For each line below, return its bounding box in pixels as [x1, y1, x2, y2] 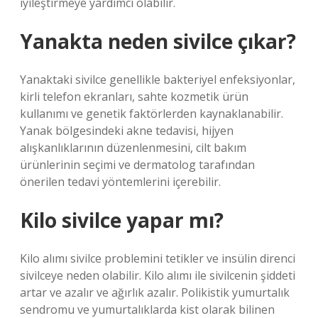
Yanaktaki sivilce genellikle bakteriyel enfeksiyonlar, [20, 72, 295, 87]
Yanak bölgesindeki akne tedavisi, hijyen [20, 123, 234, 138]
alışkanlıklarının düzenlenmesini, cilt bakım [20, 140, 246, 155]
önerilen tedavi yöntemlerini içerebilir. [20, 174, 221, 190]
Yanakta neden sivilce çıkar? [20, 28, 296, 55]
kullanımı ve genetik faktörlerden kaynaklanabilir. [20, 106, 283, 121]
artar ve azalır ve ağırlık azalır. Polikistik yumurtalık [20, 285, 290, 300]
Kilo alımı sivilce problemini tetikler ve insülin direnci [20, 251, 295, 266]
